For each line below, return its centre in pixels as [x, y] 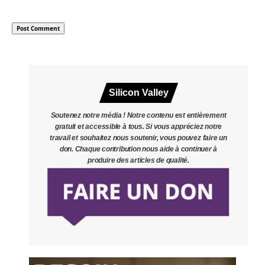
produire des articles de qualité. [138, 161]
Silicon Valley [138, 93]
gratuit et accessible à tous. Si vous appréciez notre [138, 127]
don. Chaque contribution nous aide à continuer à [138, 149]
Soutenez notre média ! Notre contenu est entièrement [138, 116]
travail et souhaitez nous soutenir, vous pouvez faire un [138, 138]
